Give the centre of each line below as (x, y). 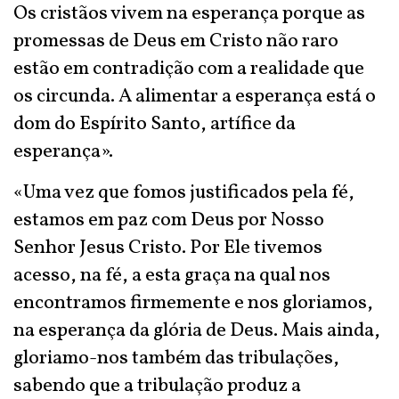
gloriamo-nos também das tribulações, (176, 358)
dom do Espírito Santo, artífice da (155, 124)
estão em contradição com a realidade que (189, 69)
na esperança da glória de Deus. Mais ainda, (197, 331)
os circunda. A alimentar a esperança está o (195, 97)
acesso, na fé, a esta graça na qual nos (172, 276)
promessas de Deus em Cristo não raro (176, 41)
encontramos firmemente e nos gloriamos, (193, 303)
